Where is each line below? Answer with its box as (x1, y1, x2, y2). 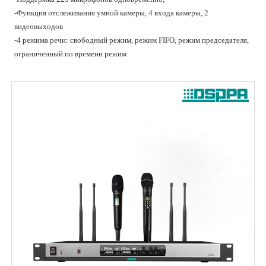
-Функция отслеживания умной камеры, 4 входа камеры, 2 (14, 8, 209, 17)
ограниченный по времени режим (14, 49, 127, 58)
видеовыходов (14, 22, 64, 31)
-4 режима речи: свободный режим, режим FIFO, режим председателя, (14, 36, 249, 45)
